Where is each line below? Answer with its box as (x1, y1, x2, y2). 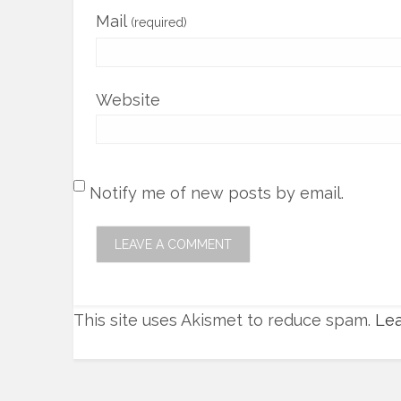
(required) (131, 15, 187, 30)
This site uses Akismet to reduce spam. (73, 310, 375, 329)
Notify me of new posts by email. (90, 183, 344, 202)
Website (96, 90, 160, 109)
